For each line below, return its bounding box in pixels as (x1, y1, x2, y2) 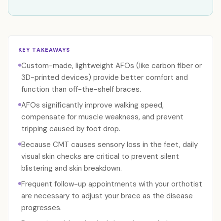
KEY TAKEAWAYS (18, 46, 71, 53)
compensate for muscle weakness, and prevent (21, 112, 184, 122)
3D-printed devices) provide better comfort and (21, 73, 188, 82)
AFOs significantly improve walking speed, (21, 100, 164, 110)
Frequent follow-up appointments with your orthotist (21, 179, 202, 189)
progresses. (21, 203, 62, 213)
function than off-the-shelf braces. (21, 84, 141, 94)
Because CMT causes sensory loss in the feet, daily (21, 140, 198, 149)
